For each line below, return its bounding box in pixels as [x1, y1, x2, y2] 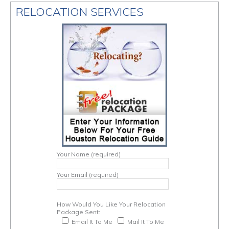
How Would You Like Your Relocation [57, 200, 166, 208]
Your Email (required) [57, 171, 119, 178]
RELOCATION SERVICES [16, 5, 144, 19]
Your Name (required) [57, 150, 121, 158]
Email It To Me [72, 218, 112, 225]
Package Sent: [57, 208, 100, 216]
